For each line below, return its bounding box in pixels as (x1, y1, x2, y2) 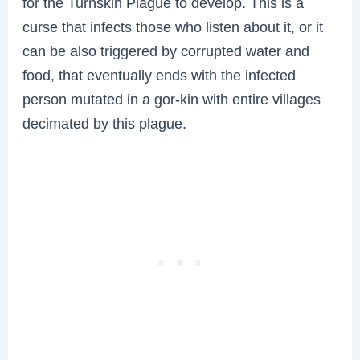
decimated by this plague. (22, 114, 187, 132)
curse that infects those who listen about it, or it (22, 18, 324, 35)
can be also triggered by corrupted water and (22, 42, 310, 59)
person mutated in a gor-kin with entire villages (22, 90, 321, 108)
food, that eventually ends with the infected (22, 66, 297, 84)
